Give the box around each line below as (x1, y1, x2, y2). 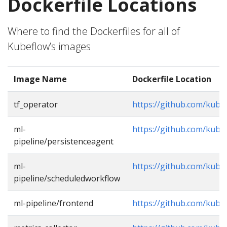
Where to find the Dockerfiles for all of (8, 24, 180, 38)
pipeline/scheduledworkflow (14, 173, 120, 184)
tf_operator (14, 99, 58, 110)
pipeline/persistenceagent (14, 136, 113, 147)
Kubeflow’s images (8, 40, 91, 53)
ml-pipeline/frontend (14, 198, 93, 209)
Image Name (14, 73, 67, 85)
